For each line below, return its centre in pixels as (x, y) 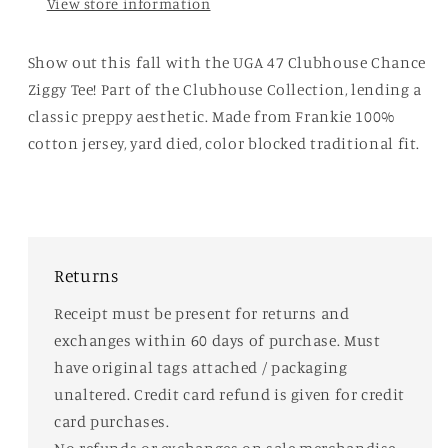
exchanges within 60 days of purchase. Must (217, 340)
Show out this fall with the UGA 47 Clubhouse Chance (226, 62)
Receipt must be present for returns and (202, 313)
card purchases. (114, 421)
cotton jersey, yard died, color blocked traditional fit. (224, 143)
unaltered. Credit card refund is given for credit (229, 394)
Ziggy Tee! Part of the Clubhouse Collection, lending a (224, 89)
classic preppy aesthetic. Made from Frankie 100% (211, 116)
